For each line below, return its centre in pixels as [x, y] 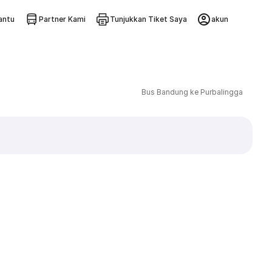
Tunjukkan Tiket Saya [148, 19]
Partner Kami [62, 19]
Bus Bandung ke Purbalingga [192, 92]
